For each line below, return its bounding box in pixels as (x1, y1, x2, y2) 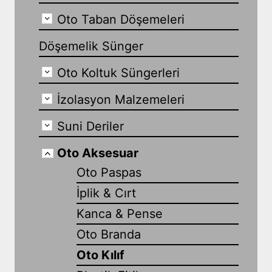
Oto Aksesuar (56, 145, 138, 160)
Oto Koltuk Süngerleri (56, 65, 180, 80)
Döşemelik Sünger (38, 38, 143, 53)
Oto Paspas (76, 165, 141, 180)
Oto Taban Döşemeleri (56, 12, 185, 27)
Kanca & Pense (76, 206, 163, 221)
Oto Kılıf (76, 247, 124, 262)
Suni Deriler (56, 118, 124, 134)
